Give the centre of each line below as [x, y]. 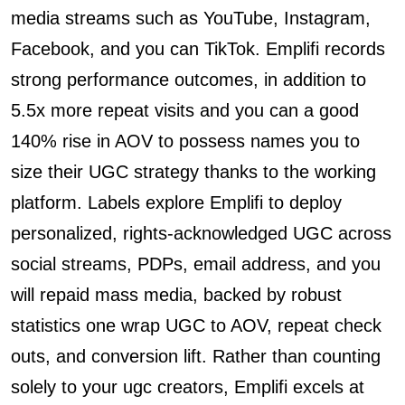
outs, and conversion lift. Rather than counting [196, 356]
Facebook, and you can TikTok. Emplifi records [198, 49]
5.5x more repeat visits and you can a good [185, 110]
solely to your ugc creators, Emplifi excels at [188, 387]
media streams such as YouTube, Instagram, [191, 18]
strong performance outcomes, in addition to [188, 80]
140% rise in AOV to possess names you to [185, 141]
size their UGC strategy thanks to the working [193, 172]
